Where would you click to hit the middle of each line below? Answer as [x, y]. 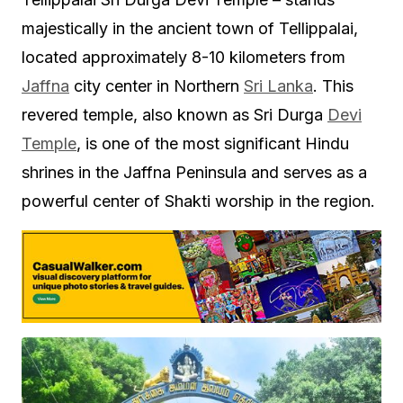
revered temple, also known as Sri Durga [175, 115]
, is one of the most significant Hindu [213, 143]
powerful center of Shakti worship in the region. [198, 201]
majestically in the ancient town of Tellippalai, [190, 28]
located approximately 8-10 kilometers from [184, 57]
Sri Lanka [278, 86]
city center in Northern [157, 86]
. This [333, 86]
